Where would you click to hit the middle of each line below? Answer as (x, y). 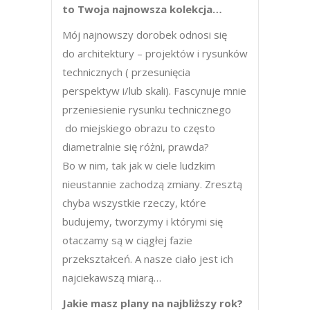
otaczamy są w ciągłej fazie (127, 240)
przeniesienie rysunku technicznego (147, 109)
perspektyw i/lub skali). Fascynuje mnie (154, 91)
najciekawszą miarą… (112, 277)
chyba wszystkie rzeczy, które (134, 203)
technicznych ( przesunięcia (126, 72)
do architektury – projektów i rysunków (155, 53)
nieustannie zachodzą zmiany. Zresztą (152, 184)
